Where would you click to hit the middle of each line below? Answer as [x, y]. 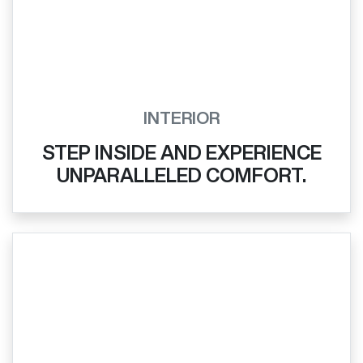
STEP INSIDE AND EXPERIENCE [181, 153]
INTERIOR [181, 118]
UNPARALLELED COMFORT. [181, 175]
